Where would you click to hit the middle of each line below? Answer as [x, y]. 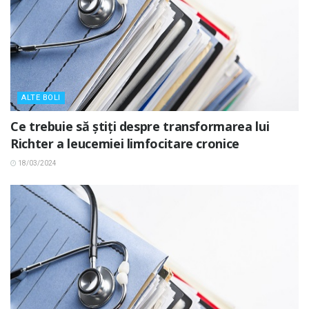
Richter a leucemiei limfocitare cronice [125, 143]
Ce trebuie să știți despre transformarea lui [140, 126]
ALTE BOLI [41, 97]
